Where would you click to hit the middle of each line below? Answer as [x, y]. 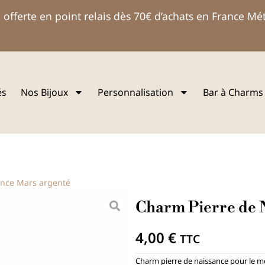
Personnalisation [135, 93]
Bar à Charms [233, 93]
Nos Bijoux [44, 93]
